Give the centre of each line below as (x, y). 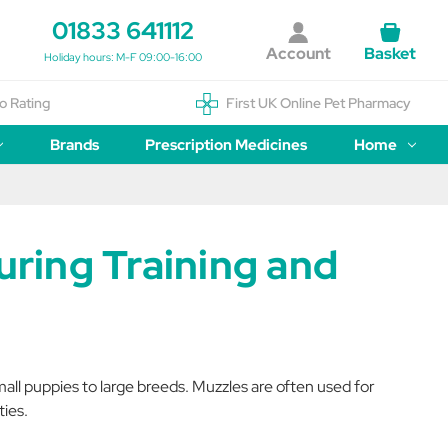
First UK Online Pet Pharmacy (318, 103)
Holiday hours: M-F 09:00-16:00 (123, 57)
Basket (389, 53)
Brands (74, 145)
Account (298, 53)
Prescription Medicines (226, 145)
